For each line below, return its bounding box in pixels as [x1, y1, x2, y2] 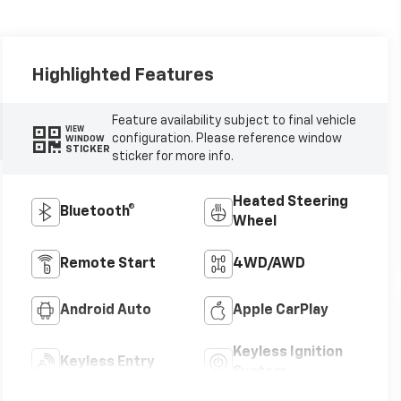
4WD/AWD [232, 257, 305, 271]
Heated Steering [232, 195, 348, 209]
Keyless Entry [59, 355, 155, 370]
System [232, 365, 286, 380]
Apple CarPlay [232, 303, 328, 318]
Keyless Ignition [232, 346, 343, 360]
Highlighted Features [30, 66, 214, 85]
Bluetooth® [59, 205, 135, 219]
